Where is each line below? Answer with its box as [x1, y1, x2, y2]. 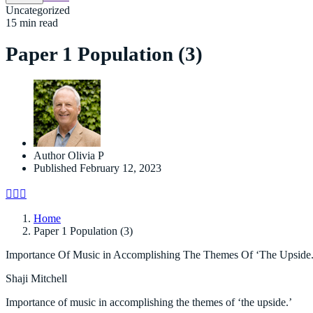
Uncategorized [6, 4, 70, 16]
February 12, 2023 [80, 161, 161, 174]
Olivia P [68, 149, 104, 161]
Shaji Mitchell [6, 272, 67, 284]
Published [34, 161, 77, 174]
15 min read [6, 17, 58, 29]
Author [34, 149, 65, 161]
